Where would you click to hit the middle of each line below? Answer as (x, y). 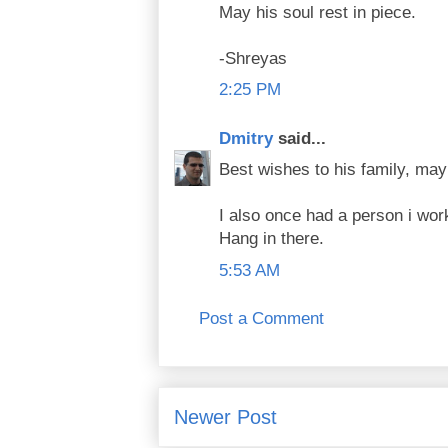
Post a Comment (261, 319)
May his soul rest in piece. (317, 12)
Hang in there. (271, 239)
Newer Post (225, 417)
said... (299, 138)
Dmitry (246, 138)
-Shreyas (253, 58)
